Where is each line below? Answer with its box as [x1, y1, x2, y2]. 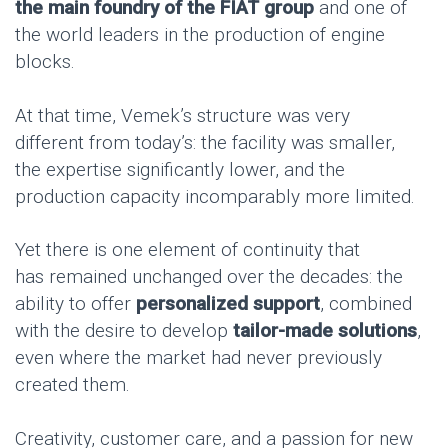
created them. [15, 373, 130, 397]
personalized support [136, 292, 320, 316]
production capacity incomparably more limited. [15, 184, 415, 208]
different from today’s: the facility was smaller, [15, 130, 395, 154]
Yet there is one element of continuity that [15, 238, 360, 262]
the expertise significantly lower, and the [15, 157, 345, 181]
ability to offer [15, 292, 136, 316]
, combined [320, 292, 412, 316]
